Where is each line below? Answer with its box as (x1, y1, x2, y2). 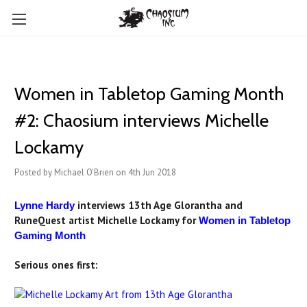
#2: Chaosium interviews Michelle (14, 110, 269, 132)
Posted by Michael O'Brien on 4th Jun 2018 (14, 167, 176, 178)
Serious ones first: (14, 258, 98, 271)
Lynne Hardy (14, 199, 75, 211)
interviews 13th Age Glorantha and (75, 199, 243, 212)
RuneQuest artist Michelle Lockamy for (14, 214, 199, 227)
